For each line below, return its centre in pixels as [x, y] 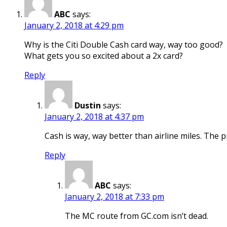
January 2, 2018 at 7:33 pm [115, 196]
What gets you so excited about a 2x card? [104, 55]
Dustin [88, 105]
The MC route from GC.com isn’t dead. [137, 216]
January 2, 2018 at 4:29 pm [74, 25]
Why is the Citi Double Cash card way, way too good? [124, 44]
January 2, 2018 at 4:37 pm [94, 116]
